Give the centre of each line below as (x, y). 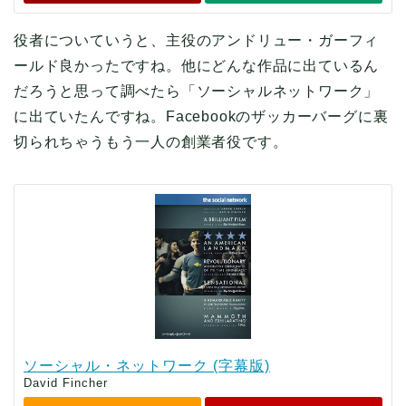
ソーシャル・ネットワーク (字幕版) (147, 366)
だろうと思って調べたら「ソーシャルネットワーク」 (197, 92)
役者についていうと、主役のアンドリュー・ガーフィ (197, 41)
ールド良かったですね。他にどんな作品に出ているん (197, 66)
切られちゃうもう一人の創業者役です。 (151, 142)
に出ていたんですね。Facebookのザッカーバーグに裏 (201, 117)
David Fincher (66, 383)
